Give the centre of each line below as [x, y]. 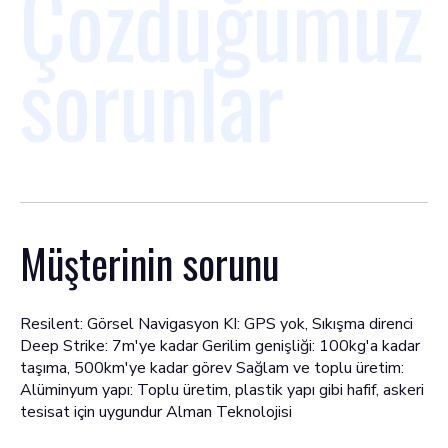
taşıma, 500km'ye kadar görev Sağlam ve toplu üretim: [212, 368]
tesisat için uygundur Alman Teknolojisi [156, 412]
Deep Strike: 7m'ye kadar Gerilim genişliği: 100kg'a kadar [220, 346]
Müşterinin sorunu [149, 263]
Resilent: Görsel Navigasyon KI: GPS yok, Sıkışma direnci [216, 324]
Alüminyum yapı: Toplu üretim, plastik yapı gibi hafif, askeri [222, 390]
